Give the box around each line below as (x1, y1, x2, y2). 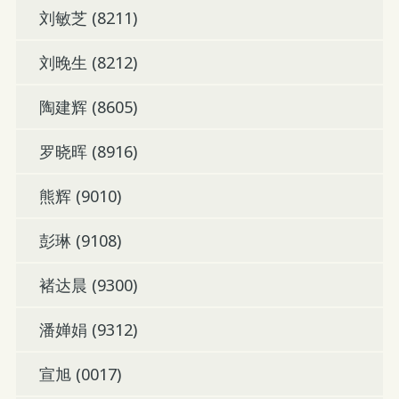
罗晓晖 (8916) (38, 141, 137, 163)
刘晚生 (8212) (38, 52, 137, 74)
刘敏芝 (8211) (38, 7, 137, 29)
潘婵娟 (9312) (38, 319, 137, 341)
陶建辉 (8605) (38, 96, 137, 118)
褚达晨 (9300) (38, 274, 137, 297)
